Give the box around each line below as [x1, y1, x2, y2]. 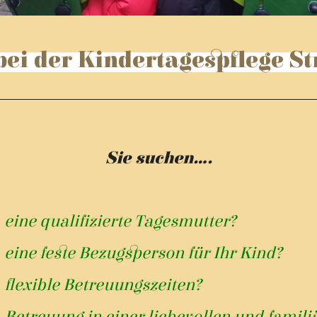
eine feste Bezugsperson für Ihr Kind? [4, 243, 282, 264]
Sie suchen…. [105, 149, 212, 169]
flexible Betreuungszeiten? [4, 275, 202, 296]
